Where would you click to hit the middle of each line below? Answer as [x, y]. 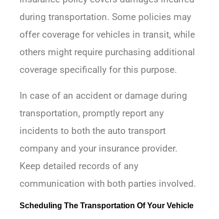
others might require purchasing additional [107, 52]
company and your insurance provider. [99, 149]
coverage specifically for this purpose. [98, 70]
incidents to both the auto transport [93, 131]
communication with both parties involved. [108, 184]
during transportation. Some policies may [105, 17]
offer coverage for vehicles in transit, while [107, 35]
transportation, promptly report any [92, 113]
